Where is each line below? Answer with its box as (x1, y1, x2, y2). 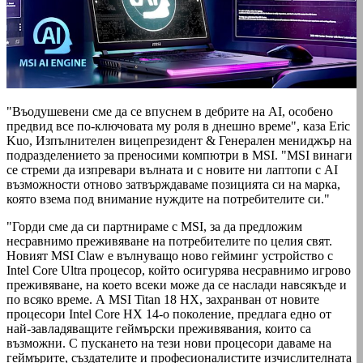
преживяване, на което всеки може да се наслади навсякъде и (6, 278, 347, 293)
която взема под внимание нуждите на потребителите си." (6, 192, 330, 207)
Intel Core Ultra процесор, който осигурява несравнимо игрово (6, 263, 351, 278)
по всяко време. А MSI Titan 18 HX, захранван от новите (6, 293, 319, 307)
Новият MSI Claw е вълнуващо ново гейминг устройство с (6, 249, 333, 263)
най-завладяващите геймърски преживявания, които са (6, 322, 311, 336)
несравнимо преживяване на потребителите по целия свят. (6, 234, 332, 249)
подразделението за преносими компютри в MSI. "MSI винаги (6, 148, 352, 163)
